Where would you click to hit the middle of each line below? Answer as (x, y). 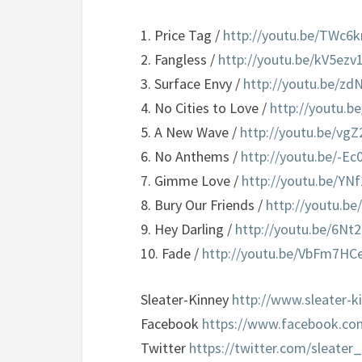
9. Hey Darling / (188, 229)
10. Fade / (171, 253)
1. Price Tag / (182, 35)
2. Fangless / (179, 59)
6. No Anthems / (191, 156)
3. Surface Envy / (192, 84)
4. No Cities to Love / (205, 108)
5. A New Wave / (190, 132)
